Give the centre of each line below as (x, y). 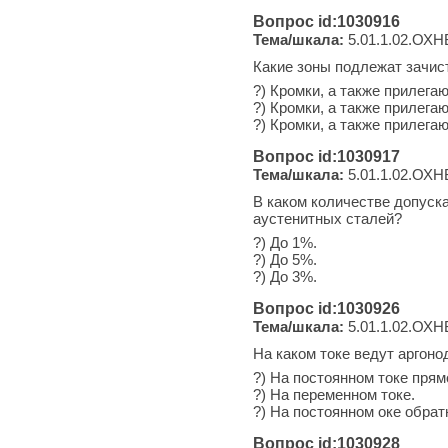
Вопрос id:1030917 (326, 156)
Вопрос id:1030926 (326, 308)
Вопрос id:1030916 (326, 21)
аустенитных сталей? (327, 218)
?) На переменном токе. (334, 394)
